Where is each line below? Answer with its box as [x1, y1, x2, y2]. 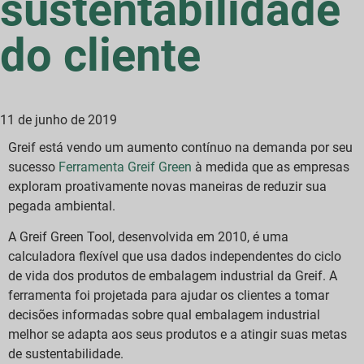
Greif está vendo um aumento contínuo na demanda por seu [8, 139, 353, 155]
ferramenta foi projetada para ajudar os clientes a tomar [8, 288, 329, 304]
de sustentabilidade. [8, 346, 123, 362]
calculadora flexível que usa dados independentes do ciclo [8, 249, 341, 265]
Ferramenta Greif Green [58, 158, 192, 175]
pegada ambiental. [8, 197, 115, 214]
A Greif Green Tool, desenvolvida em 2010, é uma [8, 229, 288, 245]
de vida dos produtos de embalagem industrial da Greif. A [8, 268, 337, 284]
